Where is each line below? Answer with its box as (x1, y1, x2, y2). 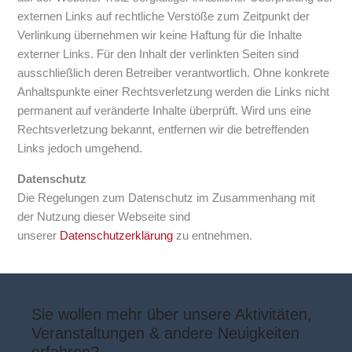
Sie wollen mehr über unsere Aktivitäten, (31, 306, 312, 324)
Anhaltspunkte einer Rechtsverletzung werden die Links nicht (17, 86, 330, 99)
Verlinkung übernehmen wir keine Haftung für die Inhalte (17, 29, 302, 42)
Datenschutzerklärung (60, 229, 174, 242)
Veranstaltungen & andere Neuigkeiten (31, 324, 299, 343)
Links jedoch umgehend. (17, 142, 143, 156)
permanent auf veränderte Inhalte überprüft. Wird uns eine (17, 104, 312, 118)
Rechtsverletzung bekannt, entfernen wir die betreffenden (17, 123, 310, 137)
